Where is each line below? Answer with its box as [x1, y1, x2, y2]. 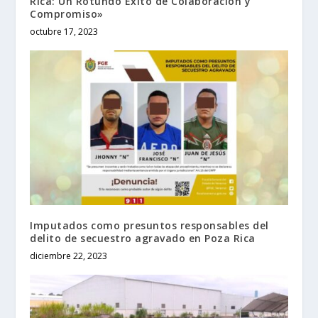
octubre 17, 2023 [30, 25, 99, 38]
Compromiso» [30, 6, 104, 21]
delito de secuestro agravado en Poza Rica [30, 231, 256, 245]
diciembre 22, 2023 [30, 249, 108, 262]
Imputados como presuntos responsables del [30, 218, 269, 232]
